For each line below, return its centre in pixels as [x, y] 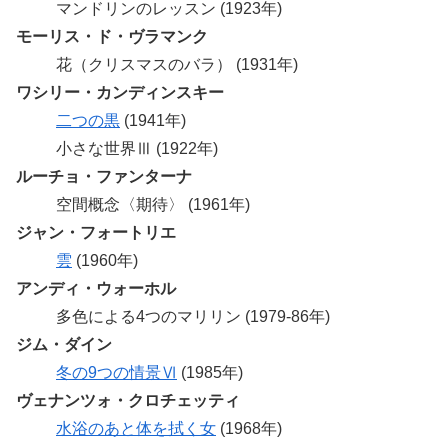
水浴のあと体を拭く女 [136, 428]
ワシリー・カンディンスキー [120, 92]
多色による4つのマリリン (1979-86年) [193, 316]
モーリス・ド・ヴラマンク [112, 36]
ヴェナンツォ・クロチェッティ [128, 400]
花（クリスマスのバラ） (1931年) [177, 64]
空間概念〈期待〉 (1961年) [153, 204]
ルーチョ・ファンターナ [104, 176]
